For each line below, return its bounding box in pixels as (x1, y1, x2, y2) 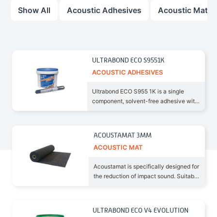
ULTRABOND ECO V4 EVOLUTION (93, 206, 189, 214)
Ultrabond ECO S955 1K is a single (92, 88, 184, 95)
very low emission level (92, 107, 155, 114)
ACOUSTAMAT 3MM (93, 131, 152, 139)
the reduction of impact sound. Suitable (93, 172, 199, 180)
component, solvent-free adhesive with (92, 97, 198, 105)
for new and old (93, 182, 135, 189)
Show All (18, 5, 50, 15)
